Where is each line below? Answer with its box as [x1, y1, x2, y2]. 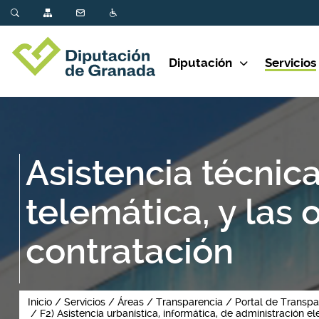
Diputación [169, 56, 232, 70]
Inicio [28, 296, 52, 308]
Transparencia [156, 296, 223, 308]
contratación [26, 231, 234, 272]
